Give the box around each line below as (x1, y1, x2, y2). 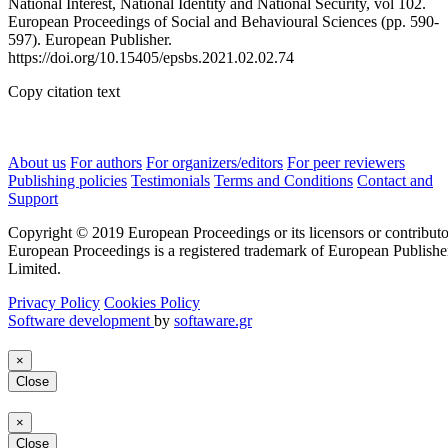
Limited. (8, 259, 61, 277)
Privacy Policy (8, 293, 100, 311)
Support (8, 189, 58, 207)
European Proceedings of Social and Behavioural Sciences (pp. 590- (8, 12, 439, 30)
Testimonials (131, 171, 210, 189)
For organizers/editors (146, 153, 283, 171)
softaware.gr (174, 311, 252, 329)
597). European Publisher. (8, 30, 172, 48)
